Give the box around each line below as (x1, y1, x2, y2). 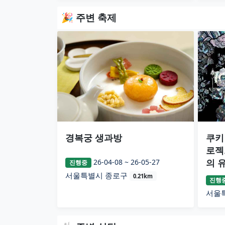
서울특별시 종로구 (65, 170, 130, 181)
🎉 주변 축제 (61, 11, 117, 25)
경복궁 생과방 (65, 131, 122, 144)
